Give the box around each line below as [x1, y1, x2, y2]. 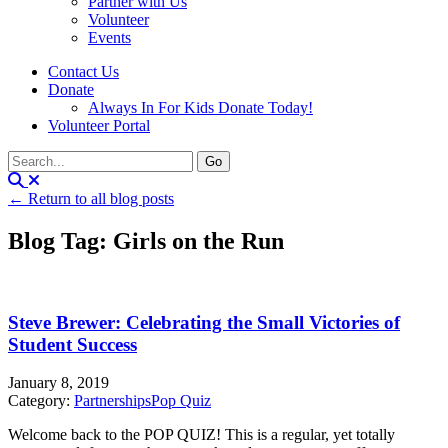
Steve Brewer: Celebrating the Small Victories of [8, 311, 400, 333]
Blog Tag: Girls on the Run [8, 227, 284, 254]
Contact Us [48, 63, 119, 80]
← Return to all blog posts [8, 190, 174, 207]
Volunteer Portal [48, 117, 150, 134]
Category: [8, 392, 74, 410]
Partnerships [74, 392, 151, 410]
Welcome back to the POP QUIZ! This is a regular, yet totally [8, 426, 395, 444]
